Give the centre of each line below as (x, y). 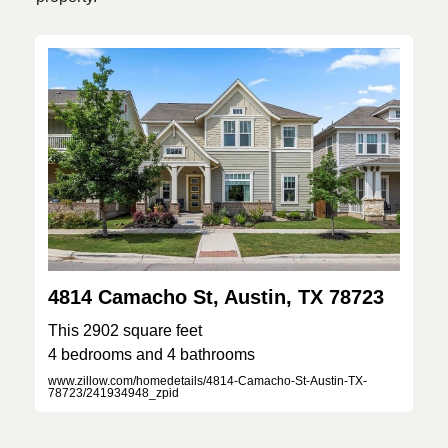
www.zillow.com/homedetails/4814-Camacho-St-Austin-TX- (207, 380)
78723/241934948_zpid (113, 392)
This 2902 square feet (125, 330)
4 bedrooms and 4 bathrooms (151, 354)
